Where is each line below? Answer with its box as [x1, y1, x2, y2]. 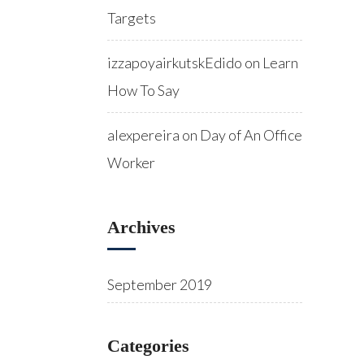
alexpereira [107, 126, 180, 144]
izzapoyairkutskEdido [107, 54, 242, 71]
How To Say [107, 81, 180, 99]
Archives [107, 217, 175, 237]
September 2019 [107, 275, 212, 293]
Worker [107, 154, 155, 171]
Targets [107, 9, 156, 27]
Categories [107, 336, 189, 356]
